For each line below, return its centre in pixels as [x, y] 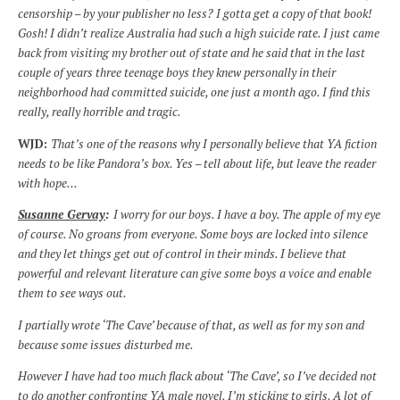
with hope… [48, 183]
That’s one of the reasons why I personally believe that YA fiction [214, 143]
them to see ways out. [72, 293]
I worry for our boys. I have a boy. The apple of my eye [247, 215]
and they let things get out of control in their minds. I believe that [182, 254]
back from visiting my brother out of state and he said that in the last [192, 53]
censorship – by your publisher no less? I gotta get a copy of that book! [195, 14]
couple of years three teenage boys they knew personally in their [177, 73]
